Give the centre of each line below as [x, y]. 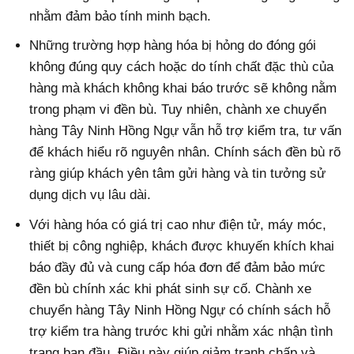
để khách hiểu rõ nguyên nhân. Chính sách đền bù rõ [185, 153]
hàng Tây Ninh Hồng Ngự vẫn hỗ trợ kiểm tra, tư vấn [186, 131]
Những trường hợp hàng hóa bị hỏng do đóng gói [173, 46]
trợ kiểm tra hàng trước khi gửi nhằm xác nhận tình [181, 331]
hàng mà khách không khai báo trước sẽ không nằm [183, 88]
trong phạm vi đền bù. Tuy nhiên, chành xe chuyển [178, 110]
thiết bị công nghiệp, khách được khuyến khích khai [182, 246]
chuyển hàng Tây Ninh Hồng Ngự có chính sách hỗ [180, 310]
